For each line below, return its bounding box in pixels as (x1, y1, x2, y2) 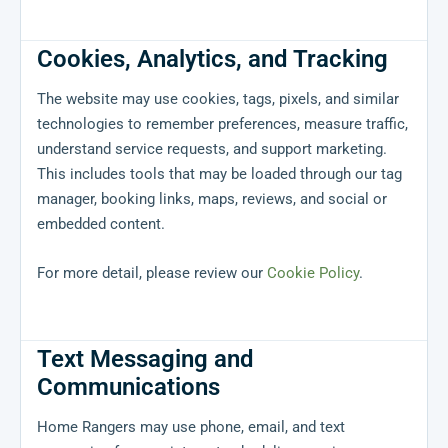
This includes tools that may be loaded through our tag (37, 165, 402, 184)
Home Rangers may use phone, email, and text (37, 418, 345, 437)
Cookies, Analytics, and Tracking (37, 45, 388, 74)
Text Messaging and (37, 345, 254, 374)
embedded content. (37, 215, 165, 234)
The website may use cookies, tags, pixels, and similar (37, 90, 399, 109)
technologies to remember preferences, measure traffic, (37, 115, 408, 134)
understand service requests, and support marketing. (37, 140, 387, 159)
